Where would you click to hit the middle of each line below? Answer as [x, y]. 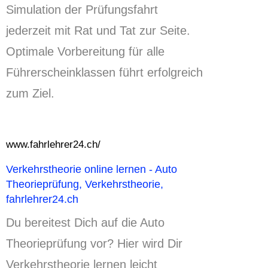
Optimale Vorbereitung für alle [85, 52]
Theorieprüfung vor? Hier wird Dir [94, 243]
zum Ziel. [30, 94]
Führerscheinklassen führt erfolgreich [104, 73]
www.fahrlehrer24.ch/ [53, 144]
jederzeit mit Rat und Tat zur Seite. [98, 31]
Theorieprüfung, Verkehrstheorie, [85, 184]
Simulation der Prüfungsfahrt [82, 10]
